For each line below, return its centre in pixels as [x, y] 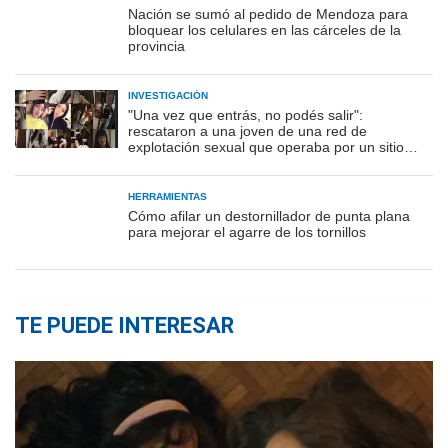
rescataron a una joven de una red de [247, 131]
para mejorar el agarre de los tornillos [247, 232]
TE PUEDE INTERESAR [124, 326]
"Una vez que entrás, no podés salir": [245, 115]
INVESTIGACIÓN [168, 96]
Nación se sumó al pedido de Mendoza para [268, 14]
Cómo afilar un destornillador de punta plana [269, 216]
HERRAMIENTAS [167, 197]
